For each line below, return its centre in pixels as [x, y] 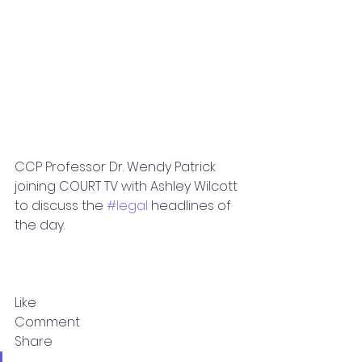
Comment [47, 322]
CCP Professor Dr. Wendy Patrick [117, 167]
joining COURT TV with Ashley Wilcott [128, 187]
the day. [40, 225]
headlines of [191, 206]
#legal [127, 206]
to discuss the [61, 206]
